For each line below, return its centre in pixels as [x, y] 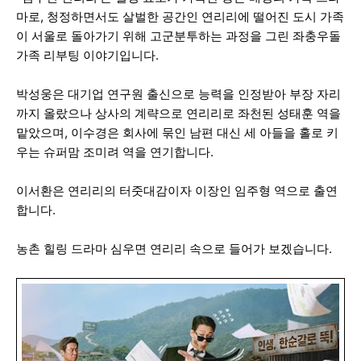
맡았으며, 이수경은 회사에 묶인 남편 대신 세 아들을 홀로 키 [177, 133]
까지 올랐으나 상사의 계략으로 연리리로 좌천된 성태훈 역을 [178, 113]
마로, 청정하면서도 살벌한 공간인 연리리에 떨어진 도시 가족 [180, 17]
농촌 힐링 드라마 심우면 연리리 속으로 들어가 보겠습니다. [176, 249]
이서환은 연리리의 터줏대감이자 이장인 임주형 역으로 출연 [177, 191]
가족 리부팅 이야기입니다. [87, 55]
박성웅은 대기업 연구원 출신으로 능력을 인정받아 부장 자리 [178, 94]
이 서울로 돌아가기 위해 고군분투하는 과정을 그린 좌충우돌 [178, 36]
